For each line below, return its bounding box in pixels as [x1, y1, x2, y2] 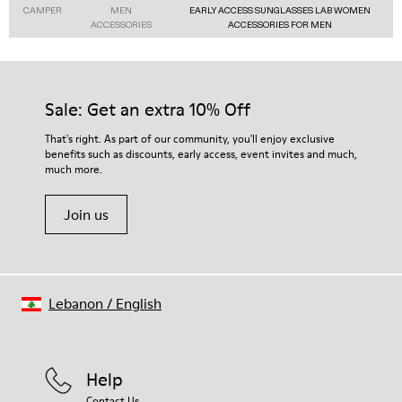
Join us [64, 205, 109, 224]
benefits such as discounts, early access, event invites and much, [45, 146, 357, 162]
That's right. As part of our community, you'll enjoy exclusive [45, 131, 335, 146]
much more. [45, 162, 102, 177]
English [116, 293, 162, 313]
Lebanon [48, 293, 103, 313]
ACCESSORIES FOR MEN [227, 19, 332, 31]
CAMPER [23, 4, 62, 16]
